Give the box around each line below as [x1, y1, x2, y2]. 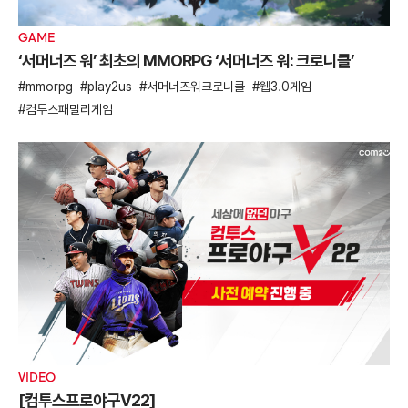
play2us [87, 79, 132, 95]
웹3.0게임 [260, 79, 311, 95]
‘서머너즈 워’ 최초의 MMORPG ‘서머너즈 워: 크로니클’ [18, 51, 354, 71]
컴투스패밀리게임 [25, 102, 113, 117]
